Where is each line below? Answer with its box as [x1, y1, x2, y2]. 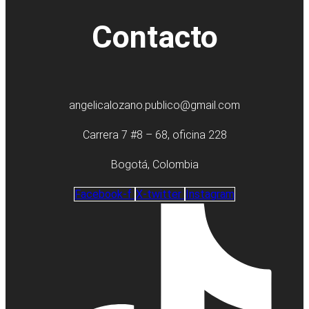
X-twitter [136, 188, 181, 201]
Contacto [91, 18, 218, 55]
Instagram [186, 188, 235, 201]
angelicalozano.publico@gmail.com [69, 99, 240, 112]
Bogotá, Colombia [110, 158, 199, 172]
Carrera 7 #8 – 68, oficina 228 [82, 128, 227, 142]
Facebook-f [74, 188, 132, 201]
